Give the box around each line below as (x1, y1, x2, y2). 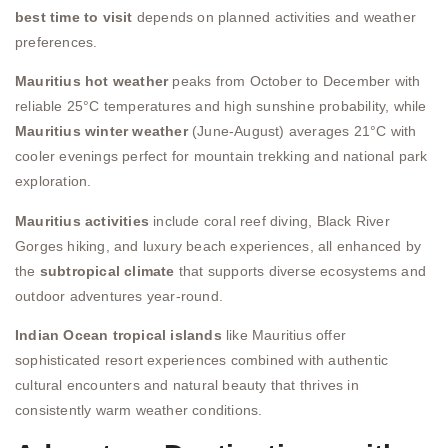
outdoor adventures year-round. (15, 287, 223, 304)
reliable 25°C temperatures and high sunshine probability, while (15, 98, 427, 115)
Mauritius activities (15, 212, 149, 229)
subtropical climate (39, 262, 175, 279)
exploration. (15, 173, 92, 190)
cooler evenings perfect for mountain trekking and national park (15, 148, 428, 165)
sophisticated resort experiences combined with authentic (15, 352, 389, 369)
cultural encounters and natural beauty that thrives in (15, 377, 359, 394)
